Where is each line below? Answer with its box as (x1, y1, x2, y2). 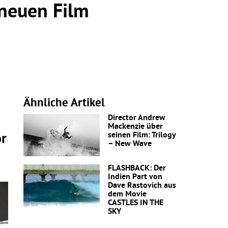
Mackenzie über (108, 122, 163, 132)
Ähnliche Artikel (23, 96, 105, 111)
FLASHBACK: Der (108, 163, 166, 174)
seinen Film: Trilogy (108, 130, 176, 141)
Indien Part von (108, 172, 162, 183)
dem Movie (108, 189, 147, 200)
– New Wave (108, 139, 152, 150)
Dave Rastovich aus (108, 181, 176, 191)
